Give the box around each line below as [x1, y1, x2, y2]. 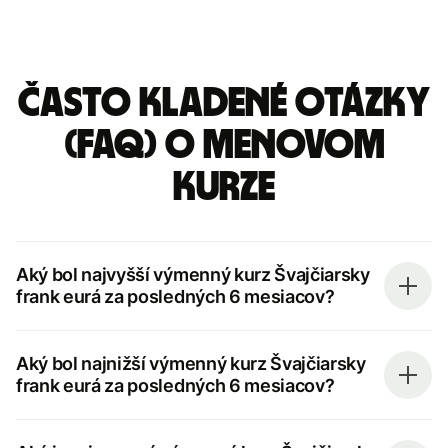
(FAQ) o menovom [63, 125, 385, 166]
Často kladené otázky [18, 83, 430, 124]
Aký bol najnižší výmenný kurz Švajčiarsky [16, 352, 366, 374]
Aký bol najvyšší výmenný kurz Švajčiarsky [16, 263, 370, 285]
